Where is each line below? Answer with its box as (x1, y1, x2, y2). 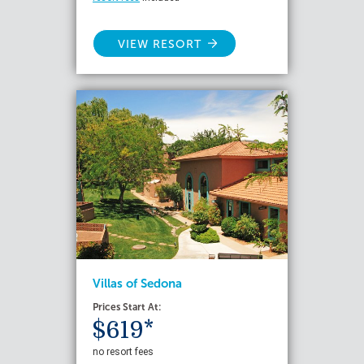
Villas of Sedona (93, 276, 182, 291)
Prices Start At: (93, 301, 161, 313)
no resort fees (93, 346, 154, 357)
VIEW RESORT (118, 37, 201, 51)
